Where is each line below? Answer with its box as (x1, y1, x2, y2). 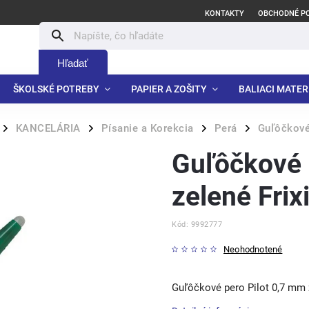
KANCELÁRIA (15, 122, 81, 134)
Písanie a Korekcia (101, 122, 194, 134)
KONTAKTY (205, 9, 244, 18)
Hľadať (57, 57, 89, 69)
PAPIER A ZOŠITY (131, 83, 207, 94)
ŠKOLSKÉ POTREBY (13, 83, 99, 94)
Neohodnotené (223, 244, 283, 255)
